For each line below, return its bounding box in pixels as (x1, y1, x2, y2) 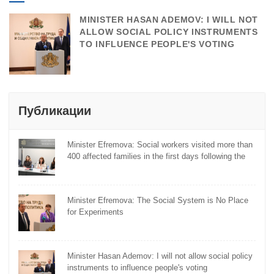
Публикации (18, 104, 91, 118)
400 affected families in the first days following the (67, 152, 245, 161)
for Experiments (67, 207, 124, 217)
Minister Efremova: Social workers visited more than (67, 140, 253, 150)
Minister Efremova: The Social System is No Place (67, 196, 248, 206)
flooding (67, 163, 95, 173)
